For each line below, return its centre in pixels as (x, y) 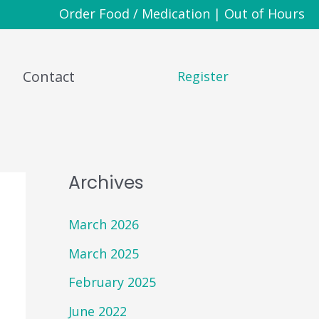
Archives (106, 183)
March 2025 (104, 253)
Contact (48, 76)
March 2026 (104, 225)
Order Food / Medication (135, 14)
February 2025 (112, 282)
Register (203, 77)
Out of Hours (265, 14)
